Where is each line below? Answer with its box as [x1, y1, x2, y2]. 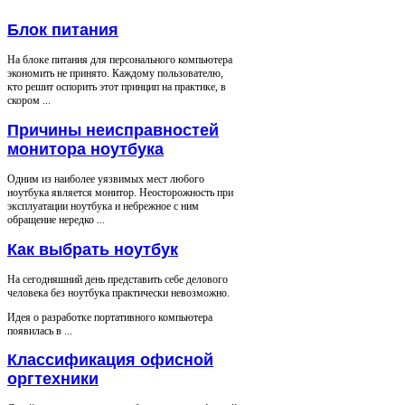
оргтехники [7, 370, 99, 389]
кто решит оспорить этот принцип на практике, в [7, 80, 226, 93]
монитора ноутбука [7, 139, 164, 158]
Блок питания [7, 20, 118, 39]
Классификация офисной [7, 351, 213, 370]
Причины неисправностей [7, 120, 219, 139]
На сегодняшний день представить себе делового [7, 272, 228, 286]
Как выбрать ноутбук [7, 240, 178, 259]
